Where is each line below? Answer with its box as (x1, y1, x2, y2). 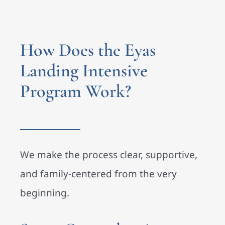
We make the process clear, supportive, (20, 148, 197, 162)
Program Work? (20, 80, 131, 102)
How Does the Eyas (20, 39, 156, 61)
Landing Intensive (20, 60, 148, 82)
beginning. (20, 186, 69, 200)
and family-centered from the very (20, 167, 177, 181)
